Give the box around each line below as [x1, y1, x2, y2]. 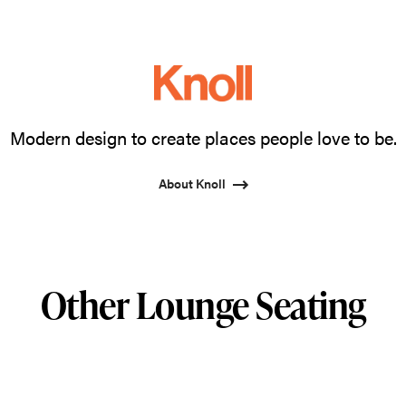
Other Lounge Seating [40, 279, 366, 330]
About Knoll [158, 173, 226, 192]
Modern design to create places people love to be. [9, 123, 397, 150]
